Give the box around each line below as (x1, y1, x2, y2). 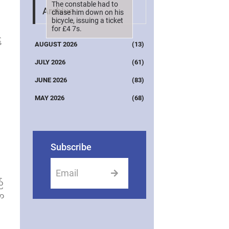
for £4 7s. (51, 24, 82, 33)
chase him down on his (51, 8, 124, 16)
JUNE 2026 (34, 76, 67, 84)
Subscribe (50, 141, 91, 152)
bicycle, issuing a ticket (51, 16, 123, 25)
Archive (42, 6, 74, 16)
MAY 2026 (34, 94, 64, 102)
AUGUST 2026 (34, 40, 77, 48)
